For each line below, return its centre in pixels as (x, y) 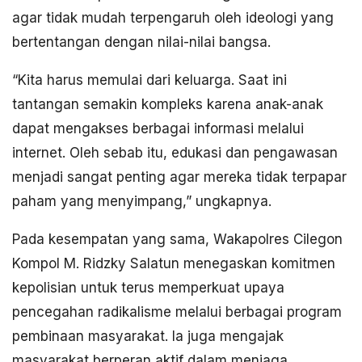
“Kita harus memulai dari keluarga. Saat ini (149, 80)
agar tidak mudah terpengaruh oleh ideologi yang (173, 18)
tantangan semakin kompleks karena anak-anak (168, 105)
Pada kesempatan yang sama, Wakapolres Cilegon (177, 240)
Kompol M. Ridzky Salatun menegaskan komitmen (174, 264)
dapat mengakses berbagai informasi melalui (158, 129)
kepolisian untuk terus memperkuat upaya (148, 288)
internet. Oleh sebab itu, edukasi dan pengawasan (175, 153)
